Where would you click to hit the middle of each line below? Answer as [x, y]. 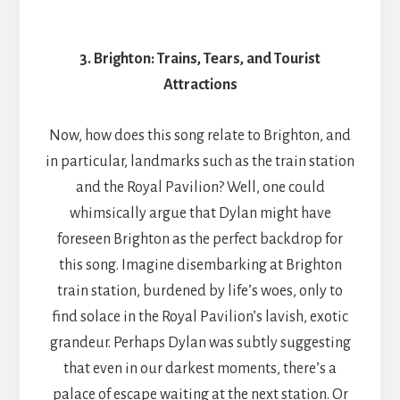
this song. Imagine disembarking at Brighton [200, 265]
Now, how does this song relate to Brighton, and [200, 135]
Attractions [200, 84]
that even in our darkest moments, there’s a [200, 368]
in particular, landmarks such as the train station [200, 161]
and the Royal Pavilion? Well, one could [200, 187]
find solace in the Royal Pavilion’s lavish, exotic [200, 317]
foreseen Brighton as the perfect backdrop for [200, 239]
